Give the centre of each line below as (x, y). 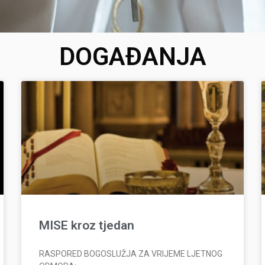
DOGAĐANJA (132, 56)
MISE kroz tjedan (86, 226)
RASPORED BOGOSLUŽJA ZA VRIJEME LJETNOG (130, 254)
